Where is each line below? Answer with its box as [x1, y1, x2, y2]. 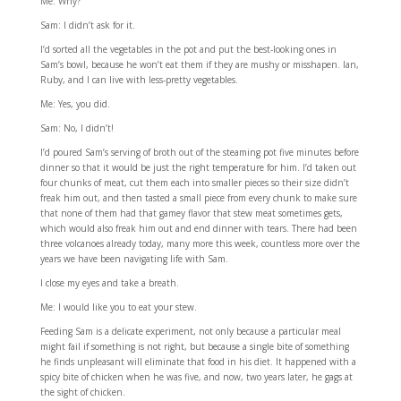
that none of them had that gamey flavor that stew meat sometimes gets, [39, 207, 343, 220]
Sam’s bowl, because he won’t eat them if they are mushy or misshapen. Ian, [39, 58, 359, 72]
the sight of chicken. [39, 386, 125, 399]
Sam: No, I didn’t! [39, 122, 114, 135]
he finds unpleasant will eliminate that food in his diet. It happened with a [39, 355, 356, 369]
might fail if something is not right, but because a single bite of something [39, 340, 349, 354]
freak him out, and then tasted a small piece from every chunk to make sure [39, 192, 357, 205]
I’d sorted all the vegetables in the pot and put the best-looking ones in [39, 43, 337, 56]
